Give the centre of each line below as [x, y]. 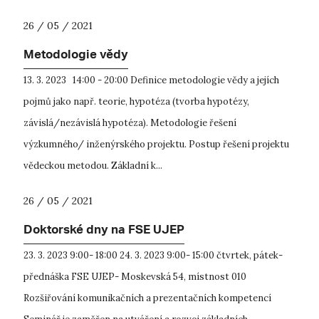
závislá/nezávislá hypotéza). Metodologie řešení [130, 122]
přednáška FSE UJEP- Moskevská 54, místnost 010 [135, 276]
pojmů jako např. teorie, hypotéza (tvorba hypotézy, [136, 101]
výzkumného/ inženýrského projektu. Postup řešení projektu [156, 144]
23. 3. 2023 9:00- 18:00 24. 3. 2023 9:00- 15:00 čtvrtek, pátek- [153, 255]
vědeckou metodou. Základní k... [93, 165]
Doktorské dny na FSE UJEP [104, 231]
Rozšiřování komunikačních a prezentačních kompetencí [147, 298]
